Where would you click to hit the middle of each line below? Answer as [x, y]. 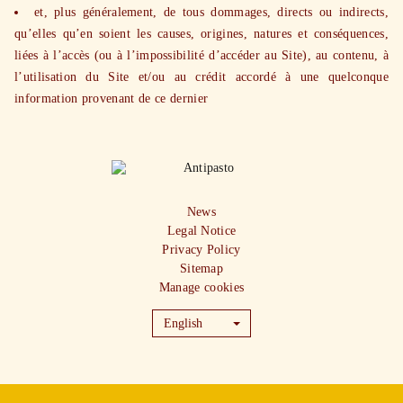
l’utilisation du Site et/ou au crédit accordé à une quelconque [201, 77]
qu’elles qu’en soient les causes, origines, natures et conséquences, [201, 34]
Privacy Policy [201, 250]
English [183, 323]
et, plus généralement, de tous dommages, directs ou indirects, [211, 12]
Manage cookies [201, 287]
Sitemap [201, 269]
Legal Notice [201, 231]
